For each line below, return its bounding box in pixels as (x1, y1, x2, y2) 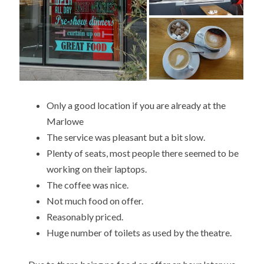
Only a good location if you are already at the (47, 99, 226, 111)
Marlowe (47, 115, 84, 127)
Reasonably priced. (47, 210, 124, 222)
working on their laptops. (47, 163, 147, 174)
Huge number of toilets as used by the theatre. (47, 226, 232, 238)
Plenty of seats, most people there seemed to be (47, 147, 239, 159)
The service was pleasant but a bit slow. (47, 131, 206, 143)
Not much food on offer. (47, 194, 144, 206)
